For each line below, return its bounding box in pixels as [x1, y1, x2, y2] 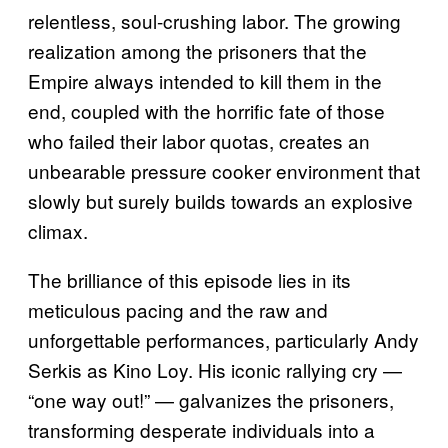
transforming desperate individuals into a [28, 415, 375, 443]
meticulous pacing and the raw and [28, 295, 328, 323]
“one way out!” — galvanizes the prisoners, [28, 385, 394, 413]
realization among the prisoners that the [28, 36, 367, 64]
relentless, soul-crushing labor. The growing [28, 6, 401, 34]
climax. [28, 216, 88, 244]
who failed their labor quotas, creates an [28, 126, 370, 154]
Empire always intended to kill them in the [28, 66, 382, 94]
